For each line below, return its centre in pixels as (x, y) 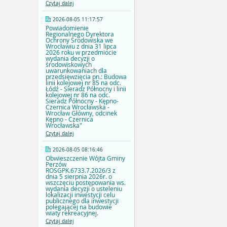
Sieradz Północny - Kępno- (82, 101)
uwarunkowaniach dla (76, 71)
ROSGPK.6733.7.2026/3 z (81, 171)
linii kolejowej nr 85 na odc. (83, 83)
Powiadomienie (67, 28)
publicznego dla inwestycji (82, 201)
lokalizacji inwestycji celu (80, 195)
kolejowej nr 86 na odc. (78, 95)
